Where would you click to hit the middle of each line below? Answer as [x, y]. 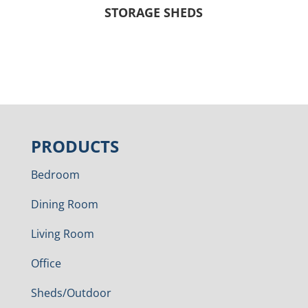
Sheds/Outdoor [71, 293]
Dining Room [64, 205]
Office [46, 264]
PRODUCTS [75, 146]
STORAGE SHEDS [154, 13]
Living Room [62, 234]
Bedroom [55, 175]
